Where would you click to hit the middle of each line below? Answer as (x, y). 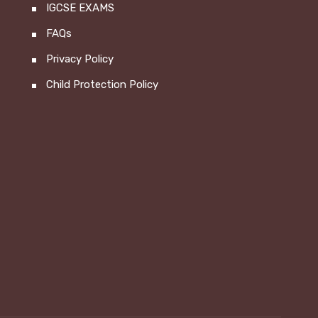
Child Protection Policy (102, 84)
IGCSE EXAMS (80, 8)
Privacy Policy (80, 59)
